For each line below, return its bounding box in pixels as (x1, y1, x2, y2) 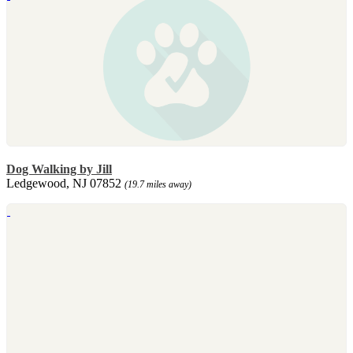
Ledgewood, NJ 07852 (6, 176, 124, 190)
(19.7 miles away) (124, 178, 191, 190)
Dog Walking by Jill (6, 162, 112, 176)
